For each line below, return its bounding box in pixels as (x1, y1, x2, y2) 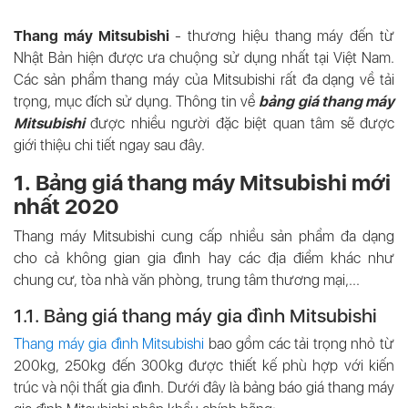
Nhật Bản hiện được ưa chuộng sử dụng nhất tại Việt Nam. (14, 49, 394, 66)
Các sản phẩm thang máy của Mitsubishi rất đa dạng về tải (14, 71, 394, 88)
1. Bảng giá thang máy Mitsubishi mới (14, 169, 391, 196)
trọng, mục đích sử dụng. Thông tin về (14, 93, 259, 110)
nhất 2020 (14, 193, 119, 219)
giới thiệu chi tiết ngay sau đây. (14, 137, 205, 154)
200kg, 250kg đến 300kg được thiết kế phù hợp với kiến (14, 357, 394, 374)
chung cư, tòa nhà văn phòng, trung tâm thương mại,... (14, 271, 360, 289)
